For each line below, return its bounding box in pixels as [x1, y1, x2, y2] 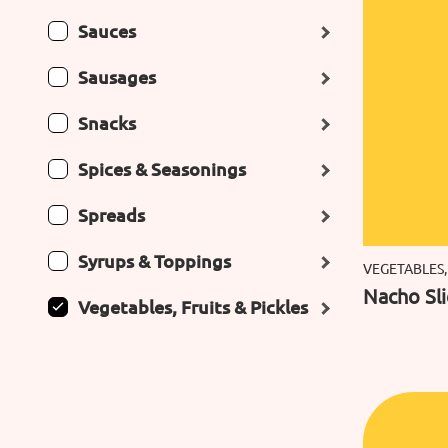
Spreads [78, 203, 145, 226]
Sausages [78, 65, 156, 88]
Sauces [78, 19, 136, 42]
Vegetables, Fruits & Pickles [78, 295, 308, 318]
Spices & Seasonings [78, 157, 246, 180]
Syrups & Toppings [78, 249, 231, 272]
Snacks [78, 111, 136, 134]
